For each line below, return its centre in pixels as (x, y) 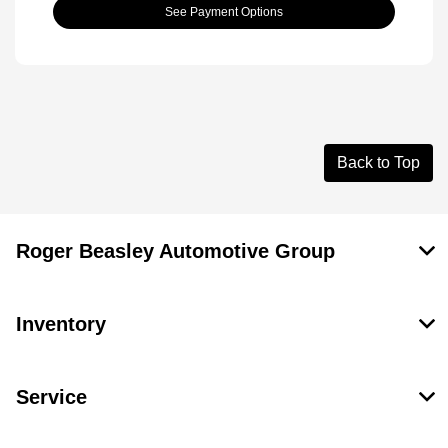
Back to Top (378, 163)
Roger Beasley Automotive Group (175, 251)
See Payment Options (224, 12)
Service (51, 397)
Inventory (61, 324)
